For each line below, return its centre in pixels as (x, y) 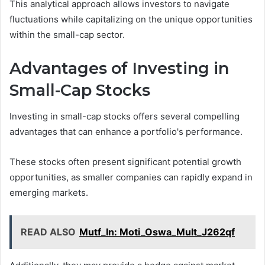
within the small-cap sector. (67, 34)
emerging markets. (49, 193)
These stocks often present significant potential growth (125, 162)
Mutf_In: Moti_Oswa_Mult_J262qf (157, 232)
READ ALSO (48, 232)
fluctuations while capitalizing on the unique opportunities (131, 19)
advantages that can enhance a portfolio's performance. (126, 132)
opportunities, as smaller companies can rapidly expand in (131, 177)
